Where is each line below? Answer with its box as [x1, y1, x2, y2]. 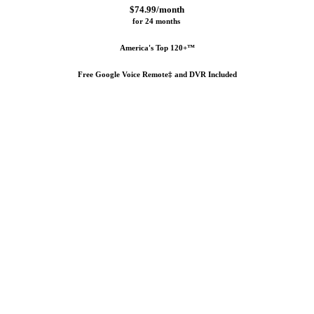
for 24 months [132, 16, 182, 25]
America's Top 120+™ [119, 43, 195, 52]
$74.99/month [130, 4, 184, 15]
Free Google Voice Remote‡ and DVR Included [77, 70, 237, 79]
